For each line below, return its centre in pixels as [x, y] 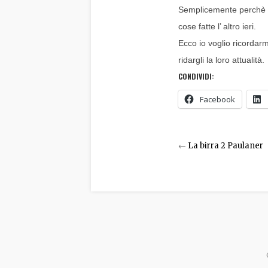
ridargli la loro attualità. [222, 60]
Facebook [217, 99]
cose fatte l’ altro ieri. [218, 26]
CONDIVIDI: [196, 76]
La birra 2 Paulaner [225, 146]
